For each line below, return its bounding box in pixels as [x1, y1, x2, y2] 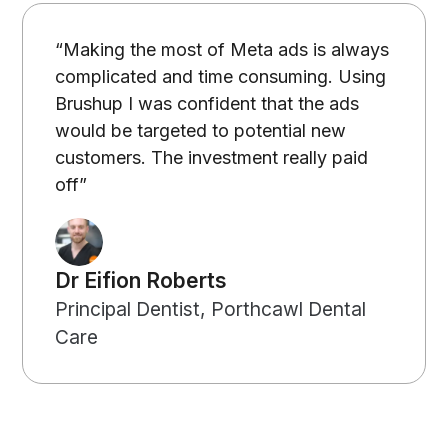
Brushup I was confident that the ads [55, 93, 360, 115]
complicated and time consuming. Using [55, 66, 387, 88]
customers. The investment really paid [55, 147, 369, 169]
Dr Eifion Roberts [55, 268, 228, 294]
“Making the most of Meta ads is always [55, 39, 390, 61]
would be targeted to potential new [55, 120, 347, 142]
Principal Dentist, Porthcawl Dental [55, 297, 367, 322]
